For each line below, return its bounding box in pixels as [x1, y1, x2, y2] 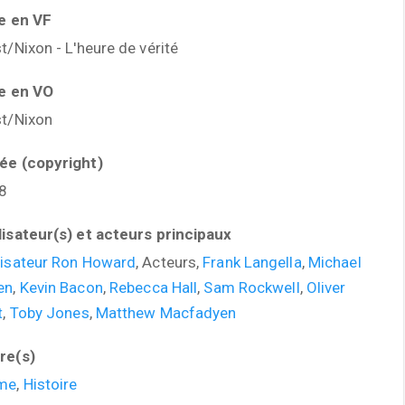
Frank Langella [202, 253, 302, 271]
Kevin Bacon [19, 278, 103, 297]
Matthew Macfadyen [95, 304, 237, 322]
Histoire [23, 375, 78, 393]
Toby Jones [9, 304, 89, 322]
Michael [307, 253, 362, 271]
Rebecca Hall [109, 278, 198, 297]
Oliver [306, 278, 346, 297]
